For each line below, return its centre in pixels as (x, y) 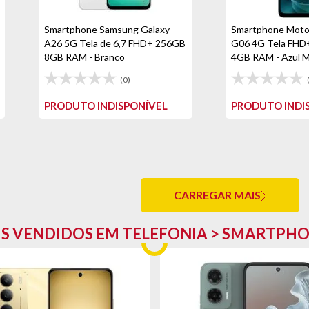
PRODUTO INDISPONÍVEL (106, 106)
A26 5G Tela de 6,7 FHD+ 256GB (114, 43)
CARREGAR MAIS (217, 195)
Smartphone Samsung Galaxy (107, 29)
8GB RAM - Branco (84, 57)
